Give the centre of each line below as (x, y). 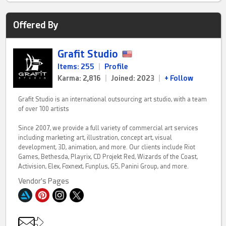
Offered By (36, 25)
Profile (117, 66)
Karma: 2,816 (79, 78)
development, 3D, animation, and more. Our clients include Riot (107, 147)
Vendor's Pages (44, 181)
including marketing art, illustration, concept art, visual (95, 137)
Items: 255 (76, 66)
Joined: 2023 (133, 78)
